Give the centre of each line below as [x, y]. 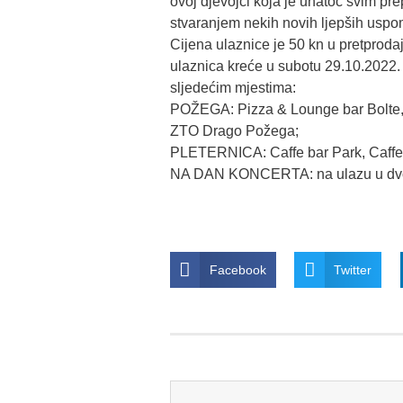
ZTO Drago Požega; [234, 131]
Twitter [353, 270]
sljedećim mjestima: [233, 88]
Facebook [237, 270]
